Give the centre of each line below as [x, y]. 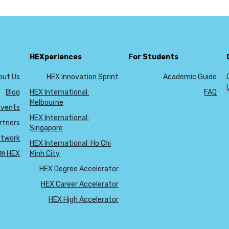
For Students [153, 57]
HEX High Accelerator [83, 200]
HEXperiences [56, 57]
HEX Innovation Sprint [82, 77]
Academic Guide [190, 77]
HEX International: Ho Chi [71, 143]
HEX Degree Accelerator [79, 169]
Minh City [45, 154]
